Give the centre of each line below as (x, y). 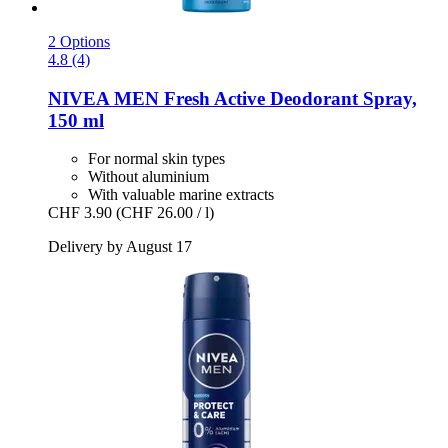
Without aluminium (148, 177)
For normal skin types (156, 159)
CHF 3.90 (80, 213)
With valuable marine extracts (181, 195)
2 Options (79, 41)
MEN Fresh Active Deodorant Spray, (263, 98)
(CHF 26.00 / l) (165, 213)
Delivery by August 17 (120, 247)
